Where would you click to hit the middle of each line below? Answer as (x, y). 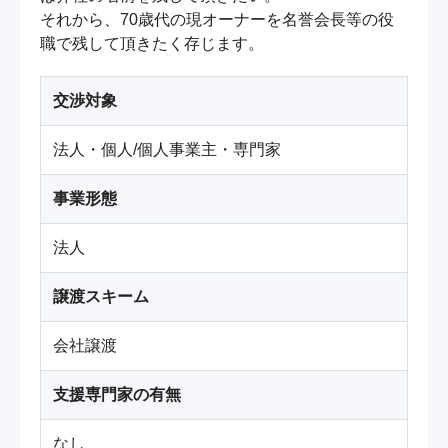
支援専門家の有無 (117, 395)
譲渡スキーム (101, 297)
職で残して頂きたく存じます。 (152, 44)
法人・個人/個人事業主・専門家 (167, 150)
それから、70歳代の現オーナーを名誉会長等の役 (217, 20)
